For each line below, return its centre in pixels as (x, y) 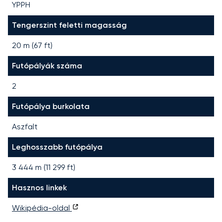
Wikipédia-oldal (42, 208)
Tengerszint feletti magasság (69, 25)
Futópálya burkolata (51, 106)
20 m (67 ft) (32, 45)
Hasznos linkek (39, 187)
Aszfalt (25, 126)
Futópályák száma (47, 65)
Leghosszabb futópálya (57, 147)
